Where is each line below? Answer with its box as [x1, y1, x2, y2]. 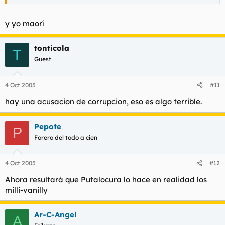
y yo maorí [5, 19, 44, 28]
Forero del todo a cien [34, 133, 97, 141]
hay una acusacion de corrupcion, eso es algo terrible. [5, 96, 202, 106]
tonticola [34, 43, 69, 53]
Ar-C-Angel [34, 210, 77, 219]
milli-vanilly [5, 185, 48, 195]
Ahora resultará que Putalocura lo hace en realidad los [5, 175, 207, 184]
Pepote [34, 121, 61, 131]
